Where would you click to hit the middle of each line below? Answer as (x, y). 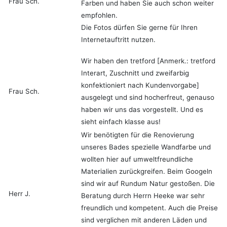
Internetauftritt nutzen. (118, 40)
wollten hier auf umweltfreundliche (137, 159)
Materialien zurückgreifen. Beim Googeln (147, 172)
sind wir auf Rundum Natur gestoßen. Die (148, 184)
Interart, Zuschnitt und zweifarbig (135, 73)
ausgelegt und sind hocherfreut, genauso (148, 98)
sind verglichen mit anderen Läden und (144, 220)
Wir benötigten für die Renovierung (138, 135)
